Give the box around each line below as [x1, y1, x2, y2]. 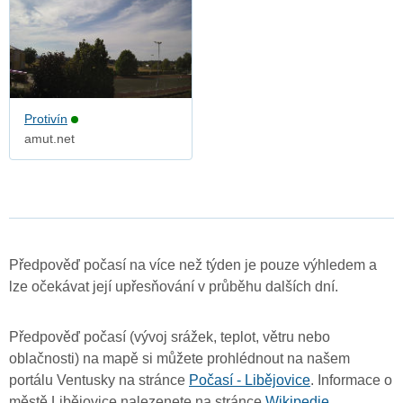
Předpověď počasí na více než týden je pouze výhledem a [9, 257, 377, 273]
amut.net [24, 131, 75, 147]
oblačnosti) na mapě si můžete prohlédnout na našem [9, 351, 350, 367]
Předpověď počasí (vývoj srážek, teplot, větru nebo [9, 329, 330, 345]
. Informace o [310, 372, 392, 389]
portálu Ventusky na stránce [9, 372, 189, 389]
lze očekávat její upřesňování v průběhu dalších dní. [9, 279, 338, 295]
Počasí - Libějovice [189, 372, 310, 389]
